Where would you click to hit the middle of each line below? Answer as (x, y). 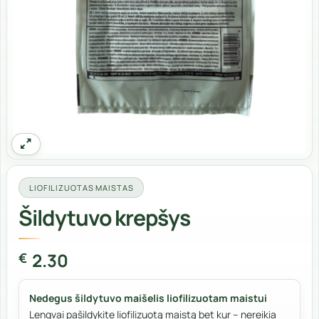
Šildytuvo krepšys (105, 218)
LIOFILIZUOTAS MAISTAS (82, 188)
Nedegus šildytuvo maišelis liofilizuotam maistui (148, 298)
